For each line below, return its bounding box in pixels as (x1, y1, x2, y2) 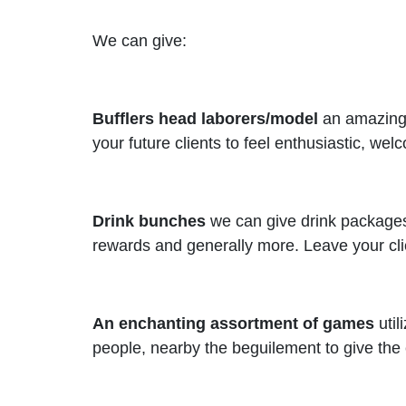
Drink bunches (92, 212, 206, 230)
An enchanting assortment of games (92, 314, 374, 333)
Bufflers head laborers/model (92, 110, 318, 128)
